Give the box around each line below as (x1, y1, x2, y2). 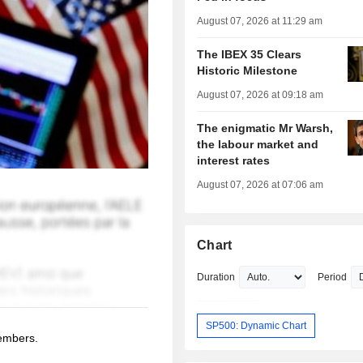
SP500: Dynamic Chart (206, 319, 307, 331)
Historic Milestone (197, 64, 298, 78)
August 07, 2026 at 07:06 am (197, 179, 324, 191)
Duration (197, 271, 236, 284)
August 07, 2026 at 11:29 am (197, 15, 323, 28)
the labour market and (197, 138, 319, 152)
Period (318, 271, 348, 284)
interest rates (197, 154, 271, 168)
